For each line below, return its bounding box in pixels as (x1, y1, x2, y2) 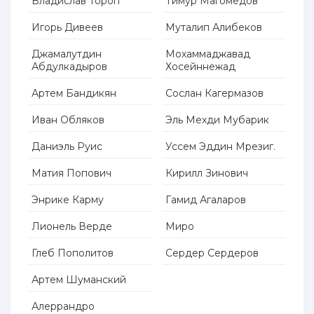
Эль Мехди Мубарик (165, 114, 270, 127)
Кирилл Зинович (165, 167, 249, 180)
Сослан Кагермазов (165, 87, 264, 100)
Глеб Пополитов (32, 247, 114, 260)
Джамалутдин (32, 48, 102, 61)
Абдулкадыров (32, 60, 107, 74)
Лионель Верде (32, 220, 112, 233)
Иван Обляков (32, 114, 104, 127)
